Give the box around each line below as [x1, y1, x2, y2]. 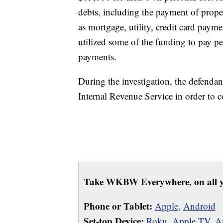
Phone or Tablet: [84, 199, 152, 213]
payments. [78, 50, 116, 63]
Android [183, 200, 216, 213]
